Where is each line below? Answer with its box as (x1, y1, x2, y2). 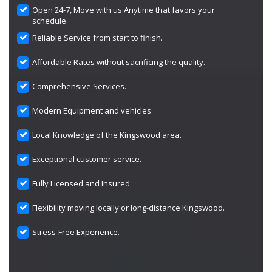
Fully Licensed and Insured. (32, 178, 132, 189)
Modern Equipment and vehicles (32, 105, 152, 116)
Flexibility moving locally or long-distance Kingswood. (32, 202, 225, 213)
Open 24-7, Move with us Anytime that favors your (32, 4, 216, 15)
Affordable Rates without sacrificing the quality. (32, 56, 206, 67)
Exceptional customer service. (32, 154, 142, 165)
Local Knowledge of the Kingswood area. (32, 129, 182, 140)
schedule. (32, 15, 69, 26)
